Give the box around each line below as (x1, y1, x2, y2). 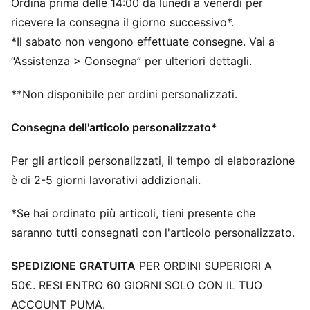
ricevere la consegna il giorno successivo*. (11, 15, 234, 29)
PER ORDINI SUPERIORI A (136, 259, 272, 273)
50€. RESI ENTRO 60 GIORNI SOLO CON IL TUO (11, 278, 262, 292)
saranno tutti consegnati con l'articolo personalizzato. (11, 226, 295, 239)
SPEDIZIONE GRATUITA (11, 259, 136, 273)
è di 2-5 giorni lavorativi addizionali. (11, 173, 201, 187)
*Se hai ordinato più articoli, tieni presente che (11, 206, 255, 220)
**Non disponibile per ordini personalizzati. (11, 87, 237, 101)
